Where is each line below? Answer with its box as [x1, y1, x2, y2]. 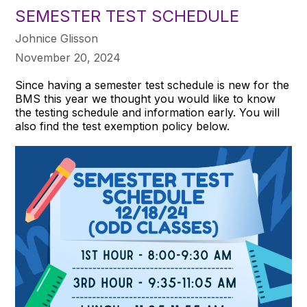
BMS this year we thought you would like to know [15, 92, 276, 106]
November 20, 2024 [15, 51, 121, 65]
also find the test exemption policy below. [15, 119, 230, 134]
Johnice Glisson [15, 32, 99, 46]
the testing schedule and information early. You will [15, 106, 280, 120]
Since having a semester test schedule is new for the [15, 78, 290, 93]
